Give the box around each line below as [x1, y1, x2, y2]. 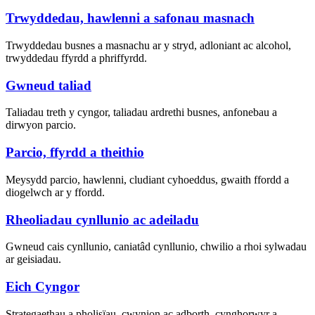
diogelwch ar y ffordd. [6, 186, 105, 198]
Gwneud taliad [6, 77, 91, 93]
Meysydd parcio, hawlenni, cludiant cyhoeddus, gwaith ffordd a [6, 173, 289, 186]
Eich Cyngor [6, 278, 79, 294]
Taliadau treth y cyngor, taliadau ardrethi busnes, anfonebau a [6, 106, 277, 119]
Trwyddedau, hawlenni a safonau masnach [6, 11, 255, 26]
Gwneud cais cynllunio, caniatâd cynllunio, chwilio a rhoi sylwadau [6, 240, 307, 253]
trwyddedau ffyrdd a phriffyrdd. [6, 51, 150, 64]
